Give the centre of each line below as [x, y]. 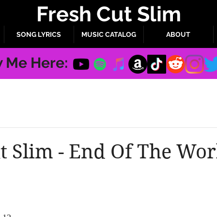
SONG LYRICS [39, 34]
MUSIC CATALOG [108, 34]
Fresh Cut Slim [108, 14]
